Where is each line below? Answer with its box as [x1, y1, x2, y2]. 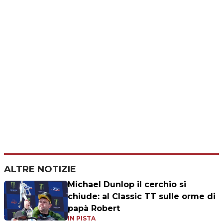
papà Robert [68, 203, 120, 213]
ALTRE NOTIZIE [4, 163, 76, 175]
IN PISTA [68, 214, 96, 222]
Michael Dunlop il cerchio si [68, 179, 186, 189]
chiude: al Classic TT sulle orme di [68, 191, 216, 201]
